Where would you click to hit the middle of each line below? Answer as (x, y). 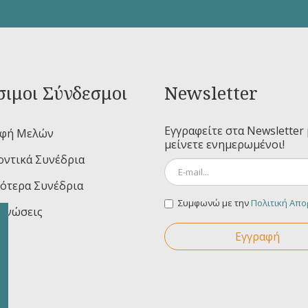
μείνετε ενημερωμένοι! (224, 144)
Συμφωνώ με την (214, 202)
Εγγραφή (257, 236)
